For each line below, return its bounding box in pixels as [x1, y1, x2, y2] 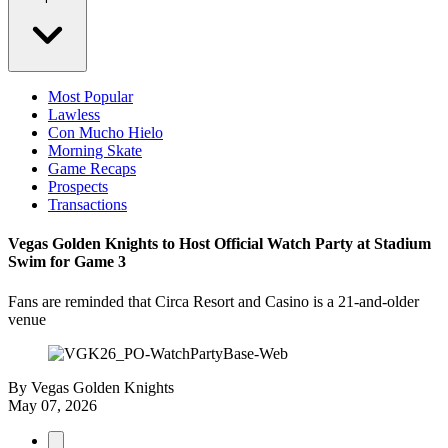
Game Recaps [48, 160, 136, 177]
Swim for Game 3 [8, 253, 126, 271]
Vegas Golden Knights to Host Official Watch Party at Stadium [8, 235, 431, 253]
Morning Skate [48, 142, 142, 159]
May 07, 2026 [8, 396, 97, 414]
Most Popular [48, 88, 133, 105]
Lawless [48, 106, 100, 123]
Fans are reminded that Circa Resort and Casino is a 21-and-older [8, 292, 419, 310]
